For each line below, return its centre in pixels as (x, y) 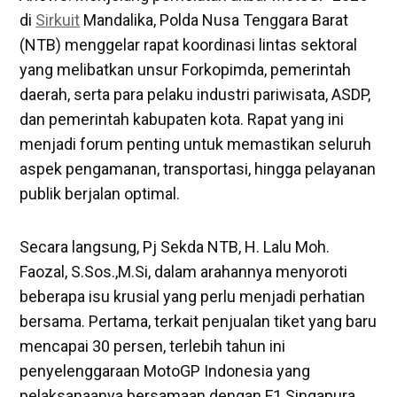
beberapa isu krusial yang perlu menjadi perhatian (193, 297)
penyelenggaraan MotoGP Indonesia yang (165, 371)
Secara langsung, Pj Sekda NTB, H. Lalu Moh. (175, 247)
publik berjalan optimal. (100, 194)
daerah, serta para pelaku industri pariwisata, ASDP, (195, 95)
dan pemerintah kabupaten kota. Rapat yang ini (182, 120)
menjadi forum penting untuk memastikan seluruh (196, 144)
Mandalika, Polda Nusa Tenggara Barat (214, 20)
